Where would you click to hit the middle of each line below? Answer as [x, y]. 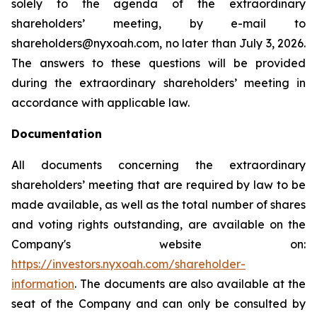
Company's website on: [158, 244]
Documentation [57, 134]
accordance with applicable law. [100, 103]
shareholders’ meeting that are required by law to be [158, 185]
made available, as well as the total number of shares [158, 204]
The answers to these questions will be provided [158, 63]
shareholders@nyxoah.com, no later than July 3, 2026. [158, 43]
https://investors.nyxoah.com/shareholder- [128, 264]
